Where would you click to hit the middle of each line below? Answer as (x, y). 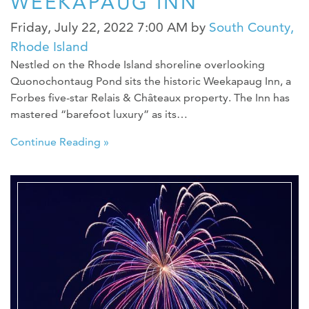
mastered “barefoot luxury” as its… (99, 114)
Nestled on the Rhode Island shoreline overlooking (138, 65)
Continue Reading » (60, 142)
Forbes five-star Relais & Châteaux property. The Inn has (150, 98)
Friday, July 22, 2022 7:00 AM (99, 28)
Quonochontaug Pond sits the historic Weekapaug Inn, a (151, 81)
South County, (251, 28)
